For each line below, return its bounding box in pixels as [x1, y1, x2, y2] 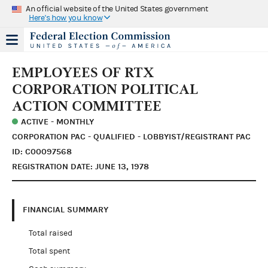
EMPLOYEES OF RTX [12, 63, 154, 81]
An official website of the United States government [26, 4, 208, 14]
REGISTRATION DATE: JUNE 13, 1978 [12, 161, 149, 172]
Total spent [28, 246, 70, 256]
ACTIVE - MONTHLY [21, 116, 94, 127]
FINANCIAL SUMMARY [23, 205, 108, 215]
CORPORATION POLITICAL [12, 80, 198, 98]
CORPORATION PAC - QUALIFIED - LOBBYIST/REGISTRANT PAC [12, 131, 251, 142]
